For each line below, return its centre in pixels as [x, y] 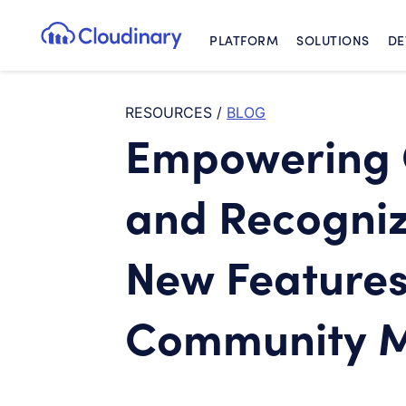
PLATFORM [244, 40]
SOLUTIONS [333, 40]
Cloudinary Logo [169, 47]
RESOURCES [169, 112]
